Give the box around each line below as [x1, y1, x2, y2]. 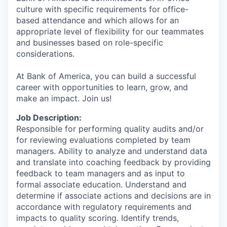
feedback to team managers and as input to [16, 168, 185, 178]
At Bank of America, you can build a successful [16, 70, 196, 81]
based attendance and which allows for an [16, 15, 179, 25]
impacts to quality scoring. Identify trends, [16, 212, 179, 223]
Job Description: [16, 112, 82, 123]
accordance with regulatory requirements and [16, 201, 192, 212]
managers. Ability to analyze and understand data [16, 145, 207, 156]
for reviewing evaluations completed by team [16, 134, 191, 145]
